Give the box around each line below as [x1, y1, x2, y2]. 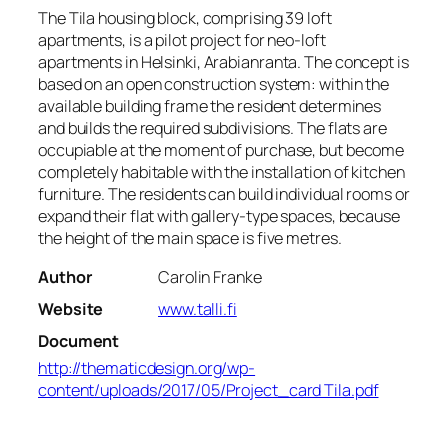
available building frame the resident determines [38, 95, 382, 118]
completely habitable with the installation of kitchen [38, 161, 405, 184]
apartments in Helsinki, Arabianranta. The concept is [38, 51, 409, 74]
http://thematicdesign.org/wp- [38, 356, 256, 379]
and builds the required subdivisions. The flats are [38, 117, 387, 140]
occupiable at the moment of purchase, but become [38, 139, 405, 162]
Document [38, 329, 120, 352]
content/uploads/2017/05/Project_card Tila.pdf [38, 378, 379, 401]
